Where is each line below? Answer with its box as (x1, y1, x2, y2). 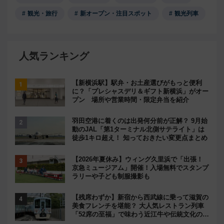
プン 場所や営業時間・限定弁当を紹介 (72, 96, 189, 104)
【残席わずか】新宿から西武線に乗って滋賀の (72, 193, 208, 201)
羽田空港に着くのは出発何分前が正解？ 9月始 (72, 117, 207, 125)
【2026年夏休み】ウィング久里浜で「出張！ (72, 155, 203, 163)
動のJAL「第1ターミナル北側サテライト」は (72, 125, 204, 133)
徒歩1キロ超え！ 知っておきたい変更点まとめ (72, 134, 207, 142)
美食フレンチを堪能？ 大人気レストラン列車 (72, 201, 204, 209)
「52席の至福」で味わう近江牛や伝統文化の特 (72, 210, 209, 218)
